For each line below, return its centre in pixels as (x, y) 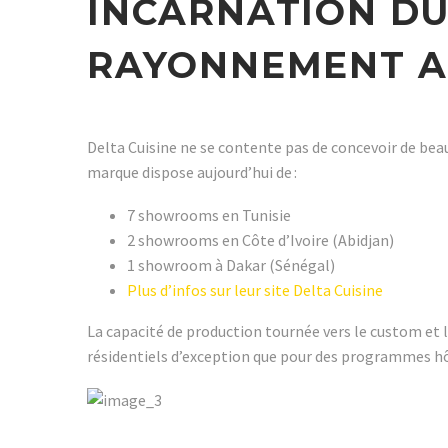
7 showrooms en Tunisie (209, 214)
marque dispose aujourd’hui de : (192, 172)
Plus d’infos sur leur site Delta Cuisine (255, 289)
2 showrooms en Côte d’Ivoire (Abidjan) (260, 239)
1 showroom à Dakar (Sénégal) (231, 264)
